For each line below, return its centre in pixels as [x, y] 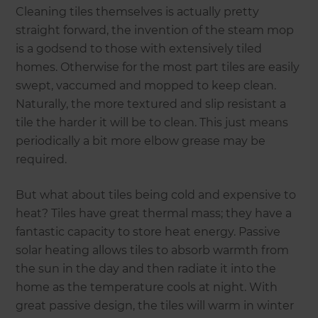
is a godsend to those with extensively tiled [139, 48]
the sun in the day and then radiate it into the [146, 268]
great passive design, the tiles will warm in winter [155, 305]
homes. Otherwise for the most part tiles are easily [158, 67]
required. [43, 159]
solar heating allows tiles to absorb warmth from [153, 250]
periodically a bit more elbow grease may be [141, 141]
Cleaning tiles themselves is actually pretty [138, 11]
